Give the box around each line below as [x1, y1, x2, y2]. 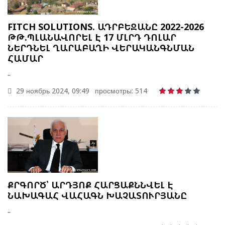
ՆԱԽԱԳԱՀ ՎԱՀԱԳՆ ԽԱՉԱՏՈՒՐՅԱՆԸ [8, 189, 187, 201]
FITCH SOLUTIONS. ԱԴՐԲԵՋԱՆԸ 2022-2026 [8, 20, 204, 33]
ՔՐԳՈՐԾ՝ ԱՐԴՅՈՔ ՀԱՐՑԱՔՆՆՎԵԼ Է [8, 178, 173, 191]
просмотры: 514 [95, 85, 147, 95]
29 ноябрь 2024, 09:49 [14, 85, 89, 95]
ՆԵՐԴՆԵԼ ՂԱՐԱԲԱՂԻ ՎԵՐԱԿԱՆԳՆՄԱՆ [8, 41, 194, 54]
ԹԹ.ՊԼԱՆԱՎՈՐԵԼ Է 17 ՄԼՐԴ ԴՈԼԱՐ [8, 31, 176, 43]
